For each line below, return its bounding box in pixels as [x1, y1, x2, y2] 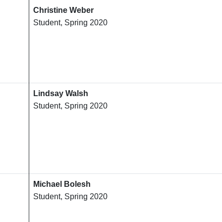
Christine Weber [33, 6, 94, 15]
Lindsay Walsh [33, 89, 88, 98]
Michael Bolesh [33, 180, 91, 189]
